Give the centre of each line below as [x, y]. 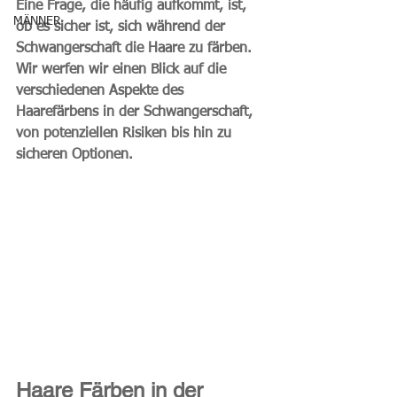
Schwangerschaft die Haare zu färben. [136, 49]
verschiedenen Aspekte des [102, 91]
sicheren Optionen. [74, 155]
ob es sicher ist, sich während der [123, 27]
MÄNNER [37, 21]
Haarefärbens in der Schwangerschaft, [136, 113]
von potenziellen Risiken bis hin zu [126, 134]
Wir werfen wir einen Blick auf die [123, 70]
